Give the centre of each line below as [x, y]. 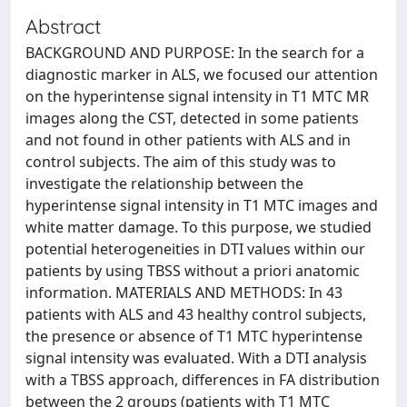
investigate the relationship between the [164, 184]
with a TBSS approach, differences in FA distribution [203, 380]
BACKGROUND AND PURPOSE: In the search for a [195, 53]
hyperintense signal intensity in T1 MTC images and [202, 205]
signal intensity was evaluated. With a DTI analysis [196, 358]
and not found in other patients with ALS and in [188, 140]
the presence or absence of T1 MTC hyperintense [194, 336]
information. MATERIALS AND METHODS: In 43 [184, 293]
